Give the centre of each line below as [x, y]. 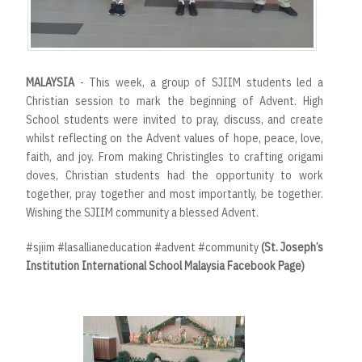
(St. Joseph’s [292, 248]
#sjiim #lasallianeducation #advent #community [143, 248]
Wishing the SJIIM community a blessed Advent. [142, 213]
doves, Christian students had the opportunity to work [175, 176]
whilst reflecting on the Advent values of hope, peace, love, [175, 139]
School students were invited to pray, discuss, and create [175, 120]
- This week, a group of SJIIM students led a [199, 83]
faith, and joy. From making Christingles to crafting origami [175, 157]
